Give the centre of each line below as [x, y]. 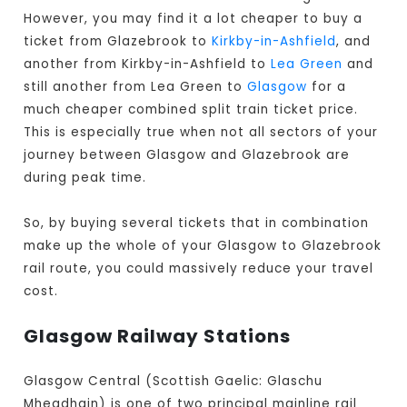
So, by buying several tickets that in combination [197, 223]
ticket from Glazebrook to [118, 42]
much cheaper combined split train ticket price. [191, 110]
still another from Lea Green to [136, 87]
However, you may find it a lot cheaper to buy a [194, 19]
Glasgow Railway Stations [158, 337]
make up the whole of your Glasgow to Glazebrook [203, 246]
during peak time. [85, 178]
